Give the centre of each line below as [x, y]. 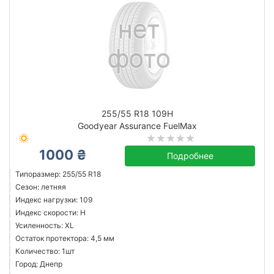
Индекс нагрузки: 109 [54, 200]
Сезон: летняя [41, 187]
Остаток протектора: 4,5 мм [65, 238]
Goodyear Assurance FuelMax [137, 126]
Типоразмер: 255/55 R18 [58, 174]
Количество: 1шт [45, 251]
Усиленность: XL [45, 225]
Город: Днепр [39, 264]
